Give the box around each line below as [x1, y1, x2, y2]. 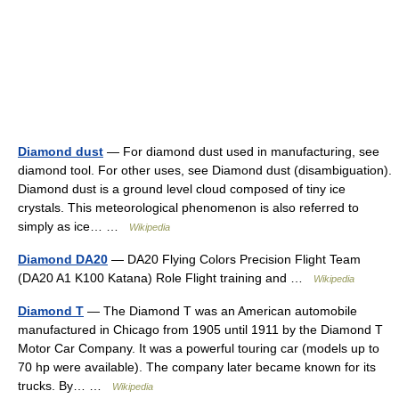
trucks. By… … [18, 379, 112, 394]
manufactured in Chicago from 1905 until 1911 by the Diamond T [18, 322, 383, 338]
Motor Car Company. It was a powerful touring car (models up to [18, 341, 379, 356]
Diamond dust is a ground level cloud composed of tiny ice [18, 182, 346, 197]
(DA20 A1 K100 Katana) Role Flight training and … [18, 271, 313, 286]
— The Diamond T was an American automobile [84, 304, 357, 319]
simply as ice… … [18, 219, 129, 234]
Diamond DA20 [18, 252, 108, 267]
